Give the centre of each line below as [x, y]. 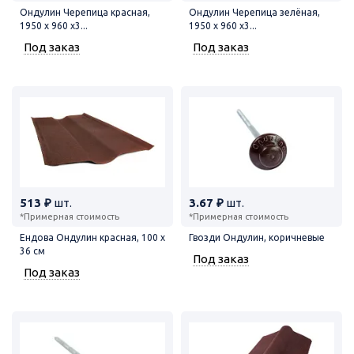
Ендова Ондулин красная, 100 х [92, 237]
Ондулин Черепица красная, [85, 12]
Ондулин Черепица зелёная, [254, 12]
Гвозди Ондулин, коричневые [257, 237]
